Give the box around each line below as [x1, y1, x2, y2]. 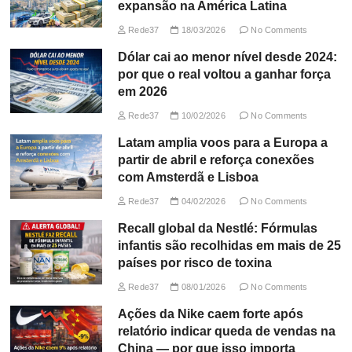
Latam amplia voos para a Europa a [117, 135, 328, 149]
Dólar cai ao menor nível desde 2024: [117, 49, 337, 64]
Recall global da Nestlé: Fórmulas [117, 221, 317, 235]
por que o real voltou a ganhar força [117, 67, 331, 81]
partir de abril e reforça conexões [117, 152, 314, 167]
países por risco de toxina [117, 255, 272, 269]
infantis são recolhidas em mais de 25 [117, 238, 341, 252]
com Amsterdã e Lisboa [117, 170, 258, 184]
